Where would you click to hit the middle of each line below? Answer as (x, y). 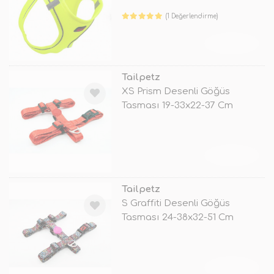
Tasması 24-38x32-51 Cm (177, 217)
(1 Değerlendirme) (192, 16)
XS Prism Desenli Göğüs (176, 91)
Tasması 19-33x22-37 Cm (177, 105)
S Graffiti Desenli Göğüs (176, 203)
